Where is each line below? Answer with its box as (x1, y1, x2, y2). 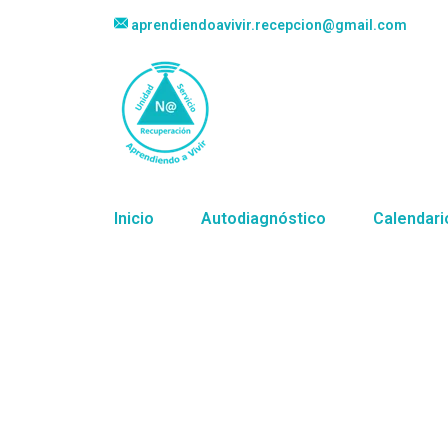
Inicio (114, 209, 154, 228)
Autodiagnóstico (201, 209, 326, 228)
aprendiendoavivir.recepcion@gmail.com (128, 17, 407, 33)
